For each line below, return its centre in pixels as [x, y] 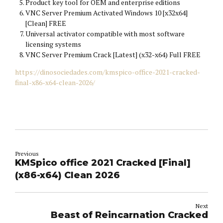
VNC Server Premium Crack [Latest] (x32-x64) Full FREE [113, 55]
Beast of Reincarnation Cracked [129, 215]
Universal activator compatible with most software [105, 34]
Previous [27, 154]
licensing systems [53, 44]
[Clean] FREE [46, 23]
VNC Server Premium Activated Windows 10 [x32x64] [107, 13]
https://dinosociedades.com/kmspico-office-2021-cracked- [108, 72]
